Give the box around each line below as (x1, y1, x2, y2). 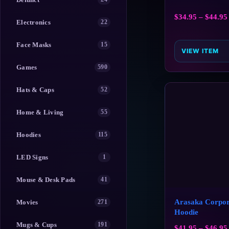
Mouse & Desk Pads (16, 175, 76, 184)
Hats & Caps (16, 85, 54, 94)
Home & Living (16, 108, 64, 116)
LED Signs (16, 153, 49, 161)
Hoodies (16, 130, 41, 139)
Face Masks (16, 40, 52, 49)
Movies (16, 198, 38, 206)
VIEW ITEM (181, 47, 219, 55)
